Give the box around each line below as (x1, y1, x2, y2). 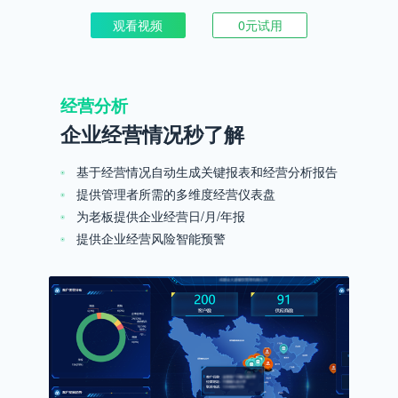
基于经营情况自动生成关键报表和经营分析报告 (76, 163, 338, 181)
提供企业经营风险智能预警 (76, 229, 226, 248)
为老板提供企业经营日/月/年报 (76, 207, 245, 226)
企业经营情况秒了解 (60, 119, 245, 149)
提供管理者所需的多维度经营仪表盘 (76, 185, 275, 203)
